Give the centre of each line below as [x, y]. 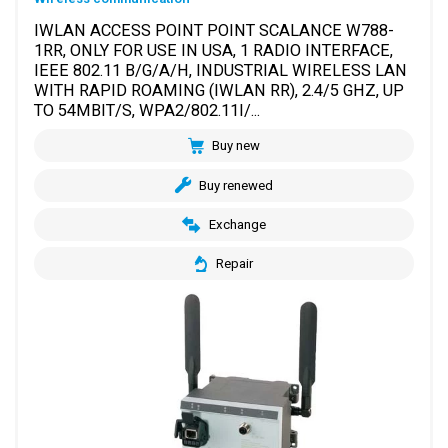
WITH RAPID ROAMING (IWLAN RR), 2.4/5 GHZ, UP [219, 91]
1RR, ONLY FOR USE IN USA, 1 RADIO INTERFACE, [214, 51]
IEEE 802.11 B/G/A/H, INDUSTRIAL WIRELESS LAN [221, 71]
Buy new [236, 146]
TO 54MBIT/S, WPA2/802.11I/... [147, 111]
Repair [234, 264]
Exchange [237, 224]
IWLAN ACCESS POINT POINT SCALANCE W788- [214, 31]
